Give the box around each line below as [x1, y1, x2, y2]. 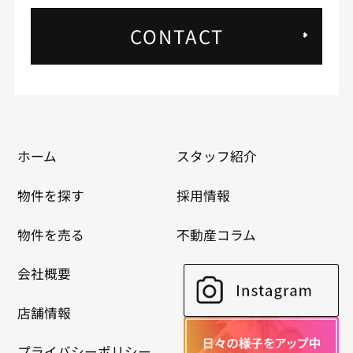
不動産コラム [176, 225, 256, 244]
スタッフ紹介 [176, 147, 257, 166]
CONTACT [129, 22, 224, 50]
